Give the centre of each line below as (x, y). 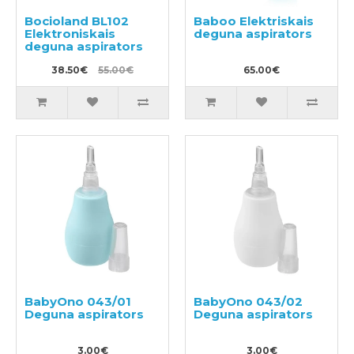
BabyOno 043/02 (248, 301)
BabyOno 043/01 (78, 301)
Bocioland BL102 (77, 21)
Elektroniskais (70, 34)
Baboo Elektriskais (217, 21)
